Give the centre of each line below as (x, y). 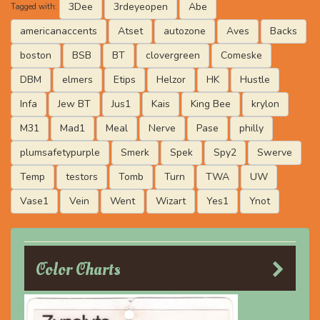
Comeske (241, 55)
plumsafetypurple (60, 152)
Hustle (255, 80)
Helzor (171, 80)
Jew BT (74, 104)
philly (251, 128)
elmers (77, 80)
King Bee (211, 104)
